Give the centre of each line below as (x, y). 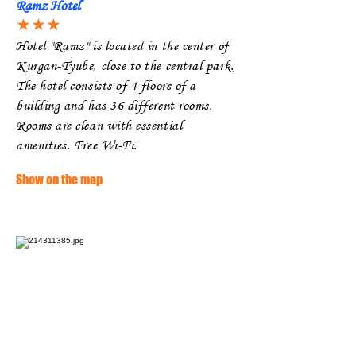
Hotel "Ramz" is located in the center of (122, 46)
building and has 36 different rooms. (114, 105)
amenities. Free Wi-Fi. (77, 145)
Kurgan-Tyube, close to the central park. (125, 66)
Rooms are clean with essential (99, 125)
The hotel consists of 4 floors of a (106, 85)
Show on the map (59, 179)
